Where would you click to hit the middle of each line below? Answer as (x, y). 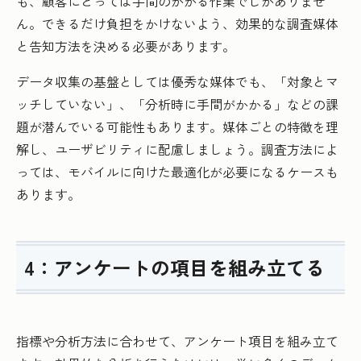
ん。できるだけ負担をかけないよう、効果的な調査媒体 (177, 24)
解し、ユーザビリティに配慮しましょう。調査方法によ (177, 149)
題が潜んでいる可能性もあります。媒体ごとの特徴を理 (177, 127)
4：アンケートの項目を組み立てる (174, 268)
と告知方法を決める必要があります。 (126, 46)
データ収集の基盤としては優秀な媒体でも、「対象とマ (177, 82)
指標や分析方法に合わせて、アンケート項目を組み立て (177, 341)
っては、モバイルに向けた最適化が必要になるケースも (177, 172)
